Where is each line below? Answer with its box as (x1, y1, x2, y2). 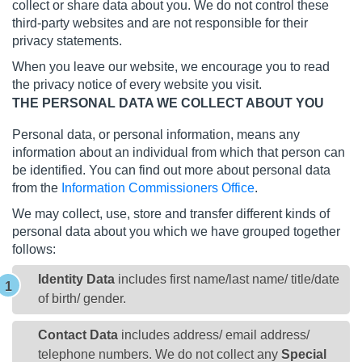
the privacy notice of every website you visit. (12, 77, 262, 91)
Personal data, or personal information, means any (12, 127, 300, 141)
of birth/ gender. (38, 292, 126, 306)
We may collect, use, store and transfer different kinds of (12, 206, 330, 221)
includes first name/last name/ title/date (115, 272, 339, 287)
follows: (12, 242, 56, 256)
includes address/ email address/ (118, 327, 309, 342)
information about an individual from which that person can (12, 145, 345, 159)
